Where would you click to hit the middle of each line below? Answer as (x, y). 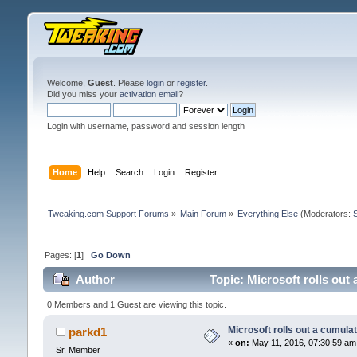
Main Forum (204, 213)
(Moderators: (326, 213)
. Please (129, 83)
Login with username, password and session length (145, 126)
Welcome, (67, 83)
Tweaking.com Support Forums (108, 213)
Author (96, 280)
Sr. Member (78, 349)
